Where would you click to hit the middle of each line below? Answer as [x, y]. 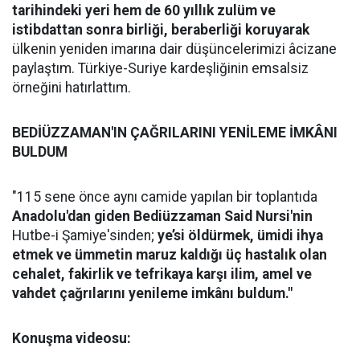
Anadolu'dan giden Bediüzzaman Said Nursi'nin [162, 216]
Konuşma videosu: [72, 338]
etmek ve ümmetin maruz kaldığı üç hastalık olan [170, 255]
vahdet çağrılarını [69, 293]
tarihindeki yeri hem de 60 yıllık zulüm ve [144, 10]
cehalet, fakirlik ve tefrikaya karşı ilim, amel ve [162, 274]
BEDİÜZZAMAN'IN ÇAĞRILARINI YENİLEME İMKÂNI [175, 133]
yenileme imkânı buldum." [211, 293]
